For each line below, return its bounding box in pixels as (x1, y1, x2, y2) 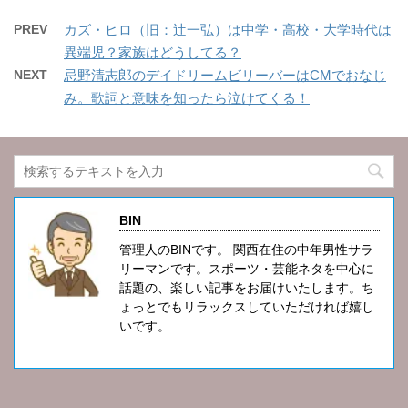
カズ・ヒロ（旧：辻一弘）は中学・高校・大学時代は (64, 22, 392, 38)
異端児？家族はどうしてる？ (64, 45, 241, 61)
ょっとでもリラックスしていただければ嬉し (119, 300, 374, 315)
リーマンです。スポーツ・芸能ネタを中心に (119, 261, 374, 277)
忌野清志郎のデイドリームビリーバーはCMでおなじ (64, 67, 386, 84)
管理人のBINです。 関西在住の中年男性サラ (119, 242, 373, 258)
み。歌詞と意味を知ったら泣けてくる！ (64, 90, 310, 107)
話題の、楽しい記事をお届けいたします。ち (119, 280, 374, 296)
